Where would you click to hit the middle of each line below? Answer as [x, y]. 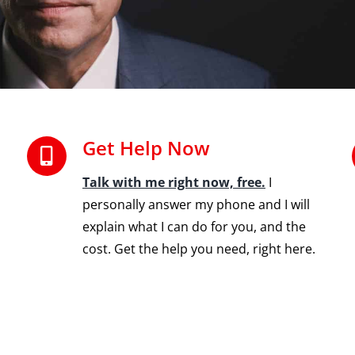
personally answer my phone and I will [196, 204]
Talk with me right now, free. [174, 182]
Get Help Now [146, 148]
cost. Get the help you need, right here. [198, 249]
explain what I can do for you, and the [194, 227]
